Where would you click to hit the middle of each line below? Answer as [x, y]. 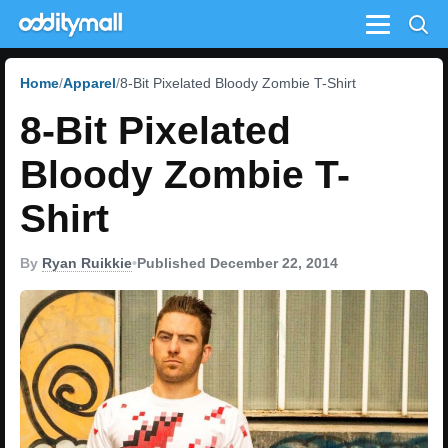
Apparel [89, 83]
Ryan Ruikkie [87, 263]
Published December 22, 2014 [237, 263]
